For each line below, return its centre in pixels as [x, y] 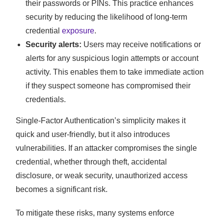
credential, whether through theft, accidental [92, 162]
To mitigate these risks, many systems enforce [95, 213]
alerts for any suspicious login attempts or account [112, 58]
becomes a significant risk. [62, 190]
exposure [78, 31]
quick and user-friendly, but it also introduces [93, 135]
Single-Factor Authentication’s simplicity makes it [101, 121]
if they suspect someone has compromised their [108, 86]
